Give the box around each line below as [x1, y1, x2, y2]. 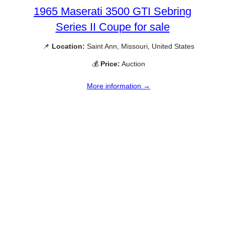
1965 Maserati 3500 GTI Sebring [34, 5, 191, 18]
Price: [100, 59, 120, 68]
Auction [120, 59, 145, 68]
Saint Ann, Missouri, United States [85, 42, 194, 50]
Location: [52, 42, 85, 50]
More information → [87, 82, 150, 90]
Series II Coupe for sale [55, 20, 170, 33]
